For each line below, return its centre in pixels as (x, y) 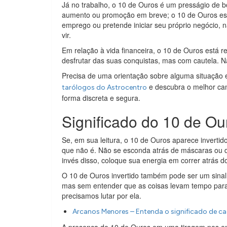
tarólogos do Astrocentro (104, 87)
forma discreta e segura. (101, 98)
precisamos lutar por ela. (102, 195)
